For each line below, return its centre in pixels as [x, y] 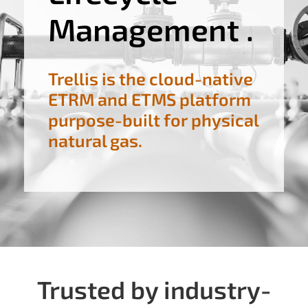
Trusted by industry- [154, 289]
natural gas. [95, 140]
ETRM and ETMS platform [150, 99]
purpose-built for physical [153, 119]
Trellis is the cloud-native [151, 78]
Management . [151, 29]
